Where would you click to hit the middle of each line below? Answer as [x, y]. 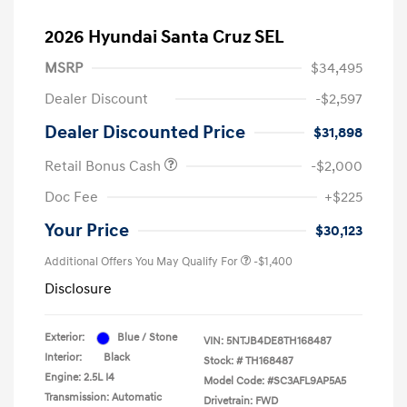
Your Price [87, 231]
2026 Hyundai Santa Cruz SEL [164, 38]
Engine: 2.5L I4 [79, 378]
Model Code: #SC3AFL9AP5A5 [275, 382]
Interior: [63, 358]
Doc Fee [71, 198]
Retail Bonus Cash [104, 167]
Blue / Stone [147, 338]
